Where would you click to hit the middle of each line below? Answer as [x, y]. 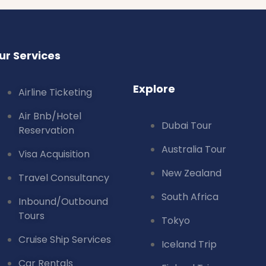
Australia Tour [194, 149]
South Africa [190, 197]
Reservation [46, 130]
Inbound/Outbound [63, 201]
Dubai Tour [187, 125]
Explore [154, 88]
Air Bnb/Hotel [50, 116]
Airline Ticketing [55, 92]
